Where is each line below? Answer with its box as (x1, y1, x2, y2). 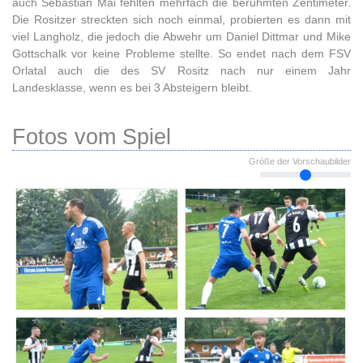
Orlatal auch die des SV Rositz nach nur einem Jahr (12, 64, 351, 77)
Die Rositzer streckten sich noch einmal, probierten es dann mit (12, 13, 351, 26)
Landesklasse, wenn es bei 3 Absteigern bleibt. (12, 81, 252, 94)
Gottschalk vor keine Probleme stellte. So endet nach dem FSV (12, 47, 351, 60)
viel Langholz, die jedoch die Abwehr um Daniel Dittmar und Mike (12, 30, 351, 43)
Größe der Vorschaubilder (249, 156, 351, 166)
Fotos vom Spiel (12, 125, 171, 149)
